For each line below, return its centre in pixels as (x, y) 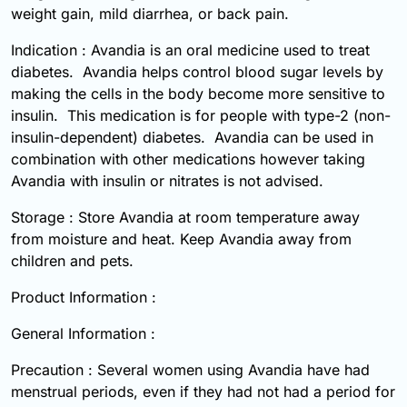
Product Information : (84, 298)
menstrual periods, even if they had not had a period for (203, 392)
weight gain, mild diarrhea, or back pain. (150, 14)
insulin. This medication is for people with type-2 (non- (201, 116)
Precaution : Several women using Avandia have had (190, 370)
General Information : (83, 334)
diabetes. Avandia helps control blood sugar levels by (197, 72)
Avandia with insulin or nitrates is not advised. (167, 181)
